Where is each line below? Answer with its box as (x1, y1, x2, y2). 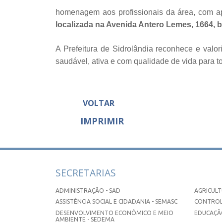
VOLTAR (83, 98, 114, 109)
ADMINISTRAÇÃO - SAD (55, 187, 120, 194)
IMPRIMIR (80, 115, 124, 127)
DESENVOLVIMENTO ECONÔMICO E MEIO (55, 209, 173, 216)
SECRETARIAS (55, 166, 116, 179)
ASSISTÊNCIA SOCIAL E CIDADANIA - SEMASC (55, 198, 177, 205)
